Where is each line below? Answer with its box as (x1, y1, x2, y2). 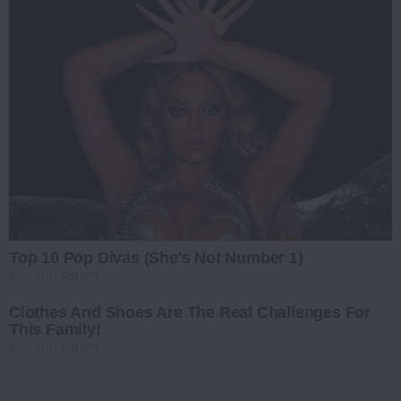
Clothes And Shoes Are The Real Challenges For (9, 303, 371, 321)
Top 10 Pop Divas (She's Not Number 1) (9, 248, 303, 267)
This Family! (9, 320, 101, 338)
